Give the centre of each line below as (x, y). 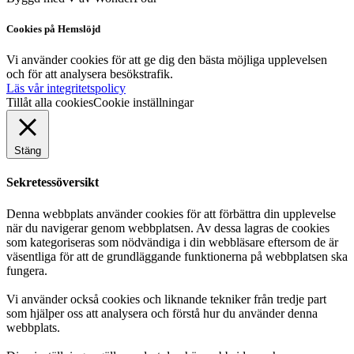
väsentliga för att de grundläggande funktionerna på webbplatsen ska (177, 256)
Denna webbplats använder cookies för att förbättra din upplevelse (171, 213)
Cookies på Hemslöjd (53, 28)
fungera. (27, 270)
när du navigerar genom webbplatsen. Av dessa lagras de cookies (168, 228)
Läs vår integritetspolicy (66, 88)
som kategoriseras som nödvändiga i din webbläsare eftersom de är (172, 242)
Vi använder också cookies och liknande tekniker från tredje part (166, 299)
